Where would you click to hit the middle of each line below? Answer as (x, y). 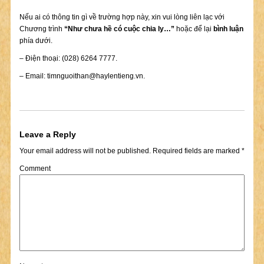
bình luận (228, 29)
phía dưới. (36, 41)
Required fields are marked (196, 151)
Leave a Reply (47, 134)
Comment (35, 169)
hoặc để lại (194, 29)
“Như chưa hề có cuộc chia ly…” (119, 29)
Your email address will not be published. (85, 151)
